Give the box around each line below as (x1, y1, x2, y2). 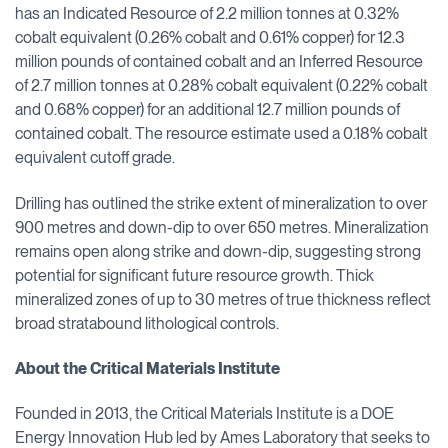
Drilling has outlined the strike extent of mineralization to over (15, 193, 427, 213)
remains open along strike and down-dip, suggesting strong (15, 241, 421, 261)
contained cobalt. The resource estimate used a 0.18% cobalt (15, 124, 428, 144)
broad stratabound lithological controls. (15, 313, 279, 333)
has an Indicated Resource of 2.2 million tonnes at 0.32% (15, 4, 399, 24)
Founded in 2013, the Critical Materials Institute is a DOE (15, 404, 394, 424)
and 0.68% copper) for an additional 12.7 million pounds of (15, 100, 400, 120)
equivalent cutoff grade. (15, 148, 175, 168)
